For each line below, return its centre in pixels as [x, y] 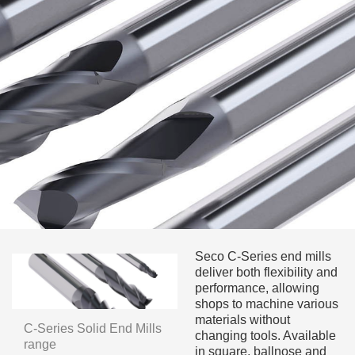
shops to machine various [266, 304]
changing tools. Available [265, 336]
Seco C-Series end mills [263, 257]
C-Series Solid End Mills [93, 328]
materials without [242, 320]
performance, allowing [257, 288]
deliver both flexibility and [266, 273]
